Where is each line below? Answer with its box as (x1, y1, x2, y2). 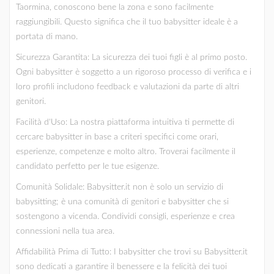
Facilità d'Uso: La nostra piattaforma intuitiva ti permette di (16, 118, 234, 127)
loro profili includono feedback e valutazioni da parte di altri (16, 83, 239, 92)
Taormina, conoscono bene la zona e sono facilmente (16, 3, 213, 12)
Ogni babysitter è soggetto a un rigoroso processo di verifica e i (16, 68, 251, 77)
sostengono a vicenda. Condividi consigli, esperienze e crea (16, 212, 235, 221)
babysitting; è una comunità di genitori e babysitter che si (16, 198, 229, 207)
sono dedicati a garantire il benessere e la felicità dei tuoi (16, 262, 227, 272)
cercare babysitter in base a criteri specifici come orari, (16, 133, 218, 142)
